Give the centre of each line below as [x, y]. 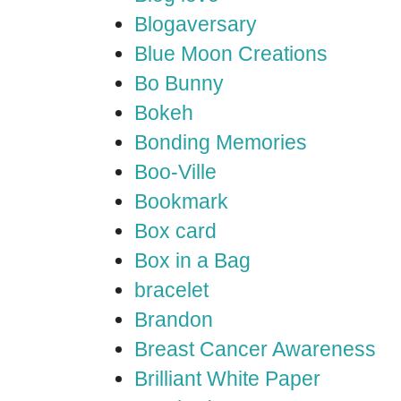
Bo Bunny [179, 83]
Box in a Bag [192, 260]
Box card [175, 231]
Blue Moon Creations [231, 54]
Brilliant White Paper [227, 379]
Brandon [174, 320]
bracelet [171, 290]
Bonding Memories [221, 142]
